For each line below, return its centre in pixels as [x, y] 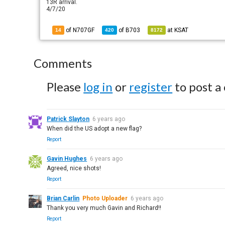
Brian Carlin [63, 198]
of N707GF [80, 30]
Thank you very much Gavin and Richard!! [104, 208]
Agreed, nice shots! [74, 168]
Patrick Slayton [68, 119]
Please [65, 87]
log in [98, 87]
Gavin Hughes [67, 159]
